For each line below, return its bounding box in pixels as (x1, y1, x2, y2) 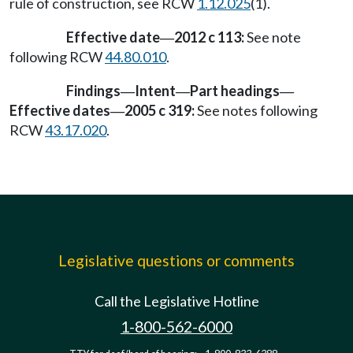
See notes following (195, 102, 318, 120)
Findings (66, 82, 121, 100)
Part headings (190, 82, 280, 100)
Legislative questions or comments (58, 251, 295, 269)
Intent (135, 82, 176, 100)
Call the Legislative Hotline (94, 292, 259, 310)
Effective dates (9, 102, 110, 120)
